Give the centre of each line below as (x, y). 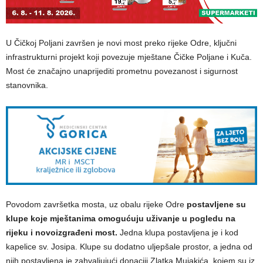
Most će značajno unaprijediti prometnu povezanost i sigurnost (122, 71)
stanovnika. (27, 85)
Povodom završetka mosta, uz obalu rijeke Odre (96, 204)
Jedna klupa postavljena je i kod (178, 232)
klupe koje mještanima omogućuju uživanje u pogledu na (121, 218)
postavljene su (216, 204)
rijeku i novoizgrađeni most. (62, 232)
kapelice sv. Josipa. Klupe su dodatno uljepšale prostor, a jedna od (129, 246)
